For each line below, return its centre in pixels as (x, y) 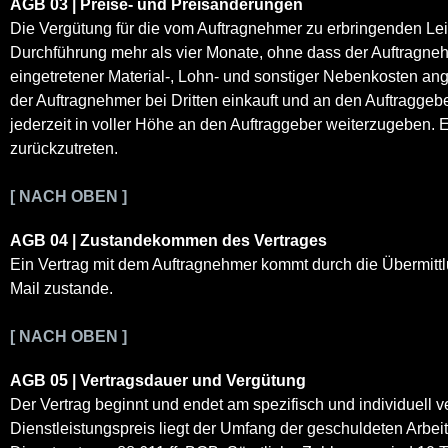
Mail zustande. (61, 288)
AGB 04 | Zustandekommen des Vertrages (168, 240)
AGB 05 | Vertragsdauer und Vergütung (158, 380)
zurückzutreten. (64, 148)
